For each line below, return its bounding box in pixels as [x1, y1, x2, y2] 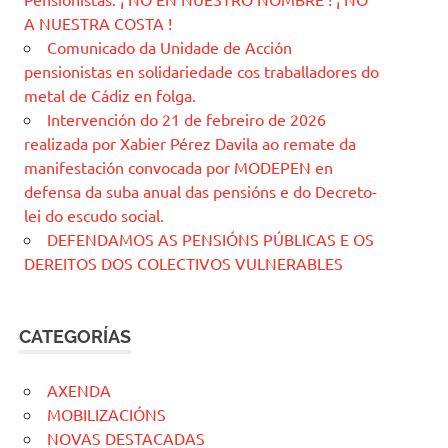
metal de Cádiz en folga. [24, 85, 196, 106]
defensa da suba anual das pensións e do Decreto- [24, 181, 377, 202]
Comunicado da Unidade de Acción [47, 37, 292, 58]
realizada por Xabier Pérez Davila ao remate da [24, 133, 356, 154]
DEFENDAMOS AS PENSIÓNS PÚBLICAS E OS [47, 229, 374, 250]
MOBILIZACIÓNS [47, 404, 166, 425]
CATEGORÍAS [19, 326, 132, 348]
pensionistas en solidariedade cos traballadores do [24, 61, 379, 82]
